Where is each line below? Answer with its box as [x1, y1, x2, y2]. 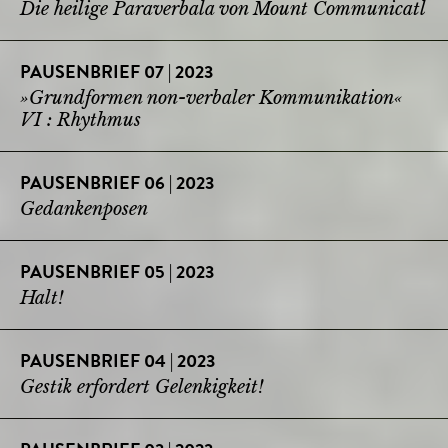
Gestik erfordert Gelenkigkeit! [20, 375, 264, 398]
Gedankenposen [20, 197, 148, 220]
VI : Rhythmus [20, 108, 141, 131]
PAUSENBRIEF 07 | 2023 [20, 64, 213, 83]
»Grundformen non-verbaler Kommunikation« [20, 86, 403, 109]
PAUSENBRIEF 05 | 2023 [20, 264, 214, 283]
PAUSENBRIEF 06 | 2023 [20, 175, 214, 194]
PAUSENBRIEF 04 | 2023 [20, 353, 215, 372]
